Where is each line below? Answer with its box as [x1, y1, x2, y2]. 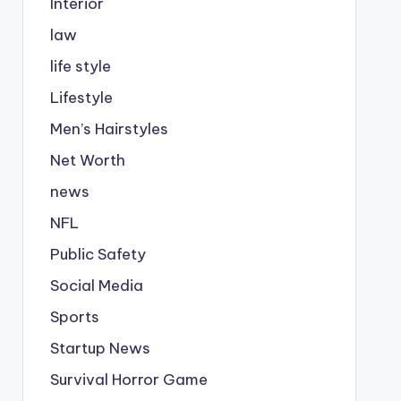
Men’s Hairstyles [49, 118, 168, 139]
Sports [49, 306, 99, 327]
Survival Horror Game [49, 369, 208, 389]
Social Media [49, 275, 143, 295]
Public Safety [49, 243, 146, 264]
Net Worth [49, 149, 125, 170]
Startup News [49, 337, 150, 358]
